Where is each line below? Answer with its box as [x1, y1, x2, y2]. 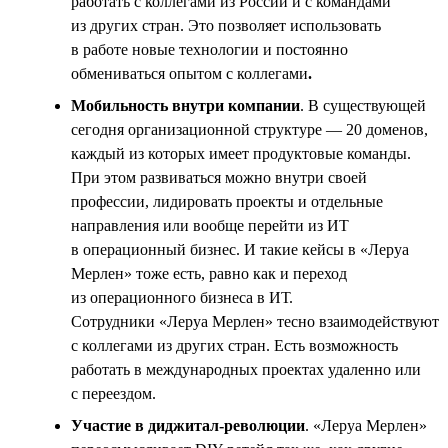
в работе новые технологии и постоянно [71, 40, 348, 58]
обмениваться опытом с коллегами [71, 64, 308, 82]
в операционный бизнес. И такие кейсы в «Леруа [71, 240, 409, 258]
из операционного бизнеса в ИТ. [71, 288, 293, 306]
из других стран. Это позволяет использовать [71, 16, 381, 34]
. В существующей [300, 96, 426, 114]
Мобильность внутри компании [71, 96, 300, 114]
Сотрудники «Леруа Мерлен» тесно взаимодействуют [71, 312, 439, 330]
